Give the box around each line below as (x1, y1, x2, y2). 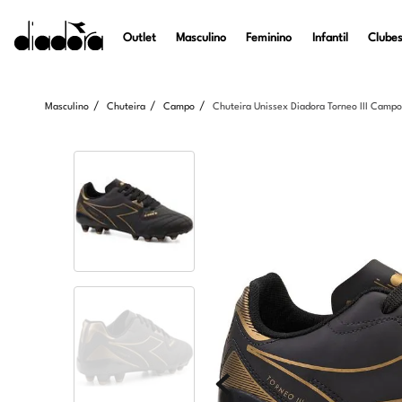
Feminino (246, 31, 293, 44)
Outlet (122, 31, 156, 44)
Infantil (311, 31, 348, 44)
